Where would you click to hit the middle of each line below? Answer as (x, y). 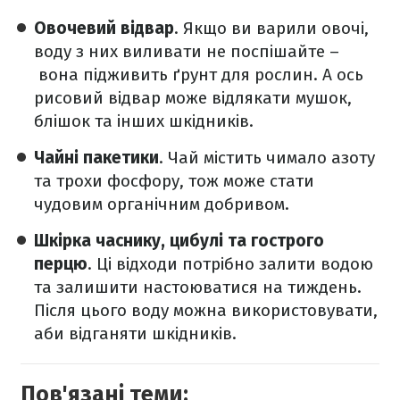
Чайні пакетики (96, 158)
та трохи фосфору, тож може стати (174, 181)
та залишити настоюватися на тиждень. (198, 287)
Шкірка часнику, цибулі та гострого (179, 241)
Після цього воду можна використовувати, (206, 311)
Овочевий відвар (104, 29)
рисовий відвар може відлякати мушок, (193, 98)
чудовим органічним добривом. (164, 204)
